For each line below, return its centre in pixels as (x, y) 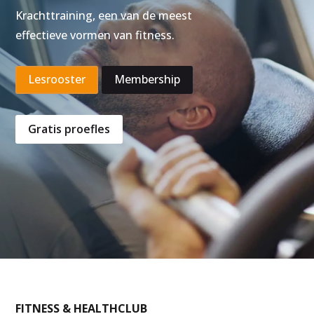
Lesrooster (57, 80)
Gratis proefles (69, 129)
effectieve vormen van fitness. (95, 35)
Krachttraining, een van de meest (104, 15)
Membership (148, 80)
